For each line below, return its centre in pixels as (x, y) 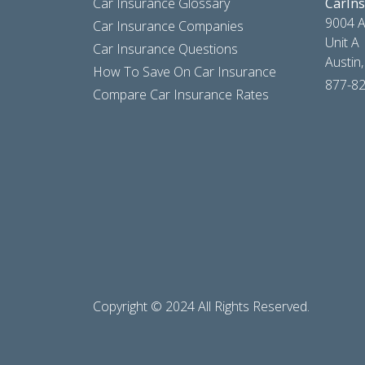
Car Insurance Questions (165, 49)
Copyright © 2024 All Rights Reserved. (201, 307)
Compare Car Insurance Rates (181, 95)
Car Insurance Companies (168, 26)
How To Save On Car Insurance (185, 72)
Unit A (342, 43)
